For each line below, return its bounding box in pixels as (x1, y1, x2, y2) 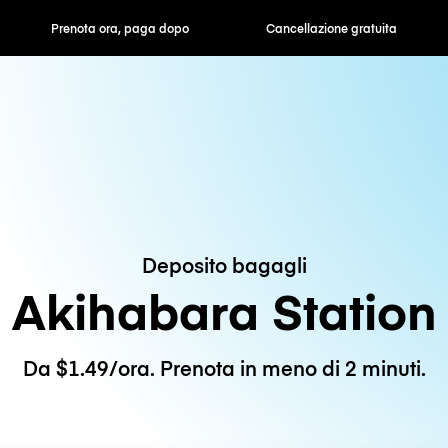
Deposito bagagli (141, 250, 307, 278)
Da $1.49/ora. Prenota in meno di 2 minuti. (22, 354, 426, 382)
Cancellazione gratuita (155, 20, 286, 36)
